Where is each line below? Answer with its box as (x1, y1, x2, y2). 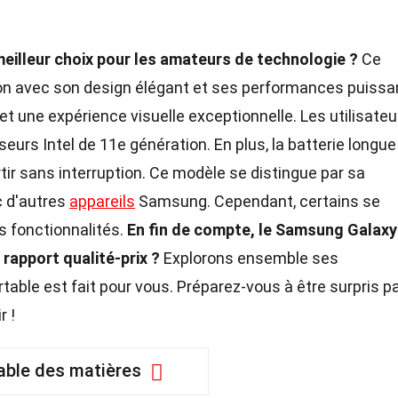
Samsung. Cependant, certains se (135, 192, 380, 211)
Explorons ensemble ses (160, 249, 338, 267)
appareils (69, 192, 135, 211)
